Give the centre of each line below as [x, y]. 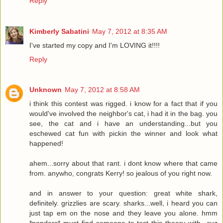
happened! [46, 144]
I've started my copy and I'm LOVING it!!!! [95, 45]
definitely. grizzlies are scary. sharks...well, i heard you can [123, 203]
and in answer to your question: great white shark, [123, 193]
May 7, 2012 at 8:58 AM [102, 90]
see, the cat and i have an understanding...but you [123, 124]
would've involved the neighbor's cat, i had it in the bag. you [123, 114]
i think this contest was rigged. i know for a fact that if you [123, 104]
